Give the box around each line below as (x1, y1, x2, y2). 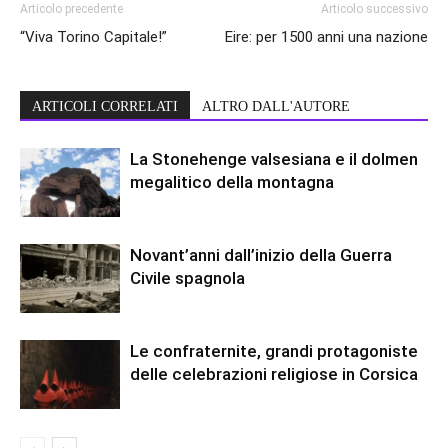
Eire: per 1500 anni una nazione (225, 28, 428, 47)
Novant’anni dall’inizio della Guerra (130, 245, 392, 266)
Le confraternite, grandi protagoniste (130, 341, 418, 362)
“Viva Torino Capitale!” (20, 28, 167, 47)
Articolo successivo (321, 2, 428, 17)
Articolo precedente (20, 2, 123, 17)
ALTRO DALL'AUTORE (202, 99, 350, 115)
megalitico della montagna (130, 172, 334, 193)
